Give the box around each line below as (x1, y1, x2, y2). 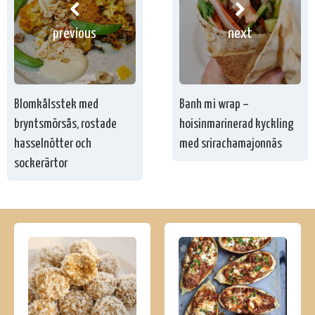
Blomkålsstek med (14, 97, 98, 111)
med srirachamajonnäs (179, 136, 283, 150)
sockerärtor (14, 156, 67, 170)
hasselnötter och (14, 136, 91, 150)
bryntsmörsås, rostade (14, 117, 117, 131)
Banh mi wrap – (179, 97, 250, 111)
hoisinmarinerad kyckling (179, 117, 295, 131)
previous (53, 27, 97, 41)
